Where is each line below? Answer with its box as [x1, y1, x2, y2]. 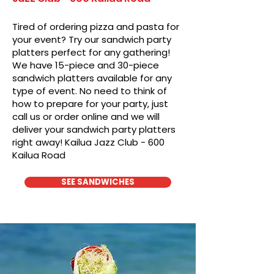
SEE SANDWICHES [61, 176, 135, 188]
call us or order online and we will [12, 110, 160, 123]
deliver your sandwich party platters [12, 123, 176, 136]
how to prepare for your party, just [12, 97, 168, 110]
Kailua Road [12, 149, 65, 161]
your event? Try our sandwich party [12, 33, 171, 46]
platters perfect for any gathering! [12, 46, 170, 59]
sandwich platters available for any [12, 72, 172, 84]
